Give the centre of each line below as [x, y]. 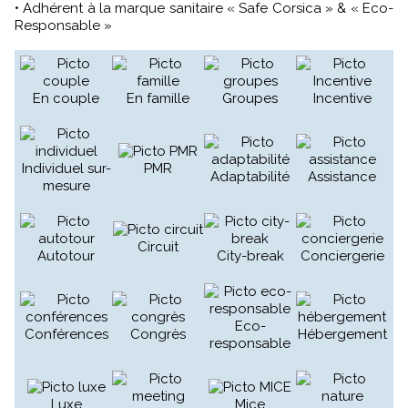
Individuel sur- [66, 169]
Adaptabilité [250, 177]
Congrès [158, 335]
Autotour [66, 256]
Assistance [342, 177]
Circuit [158, 247]
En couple [66, 99]
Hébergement [342, 335]
